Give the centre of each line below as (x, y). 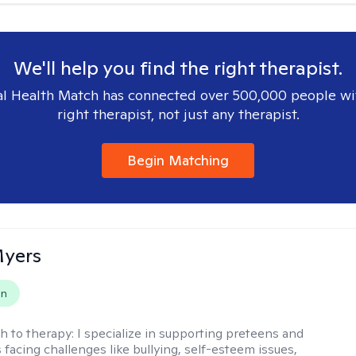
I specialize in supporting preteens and (191, 333)
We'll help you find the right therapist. (178, 68)
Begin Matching (178, 160)
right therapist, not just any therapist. (178, 114)
